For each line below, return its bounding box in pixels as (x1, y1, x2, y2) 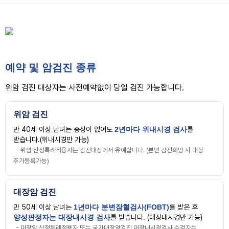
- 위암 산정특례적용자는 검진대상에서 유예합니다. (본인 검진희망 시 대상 (16, 146, 203, 154)
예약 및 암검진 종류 (5, 62, 96, 73)
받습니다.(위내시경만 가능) (13, 135, 89, 144)
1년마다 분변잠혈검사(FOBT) (74, 203, 169, 211)
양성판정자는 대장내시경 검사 (13, 213, 110, 221)
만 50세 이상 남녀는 (13, 203, 74, 211)
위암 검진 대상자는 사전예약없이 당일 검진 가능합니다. (5, 83, 184, 93)
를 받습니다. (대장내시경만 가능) (110, 213, 202, 221)
